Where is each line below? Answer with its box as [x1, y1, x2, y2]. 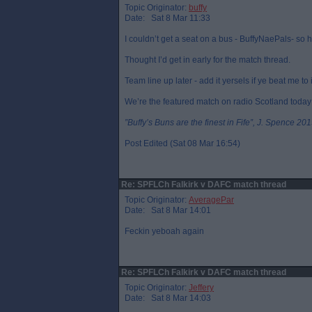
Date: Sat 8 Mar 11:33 [125, 13, 210, 23]
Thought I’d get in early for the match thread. [125, 55, 290, 65]
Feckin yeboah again [125, 226, 204, 236]
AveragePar [189, 195, 234, 205]
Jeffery [189, 283, 214, 292]
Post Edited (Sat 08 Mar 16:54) [125, 139, 240, 148]
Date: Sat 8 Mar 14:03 [125, 293, 211, 303]
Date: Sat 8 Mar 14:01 [125, 205, 211, 215]
